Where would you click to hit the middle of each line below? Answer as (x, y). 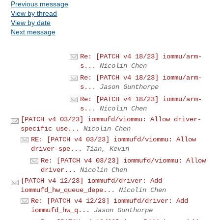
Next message (33, 32)
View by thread (34, 13)
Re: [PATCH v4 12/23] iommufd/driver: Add (110, 201)
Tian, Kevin (108, 149)
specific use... (50, 128)
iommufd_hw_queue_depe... (68, 190)
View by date (31, 22)
